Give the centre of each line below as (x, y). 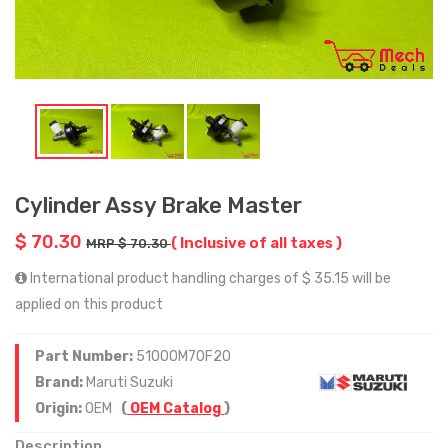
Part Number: (85, 356)
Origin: (60, 408)
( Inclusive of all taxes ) (256, 242)
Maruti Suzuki (129, 382)
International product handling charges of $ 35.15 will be (209, 278)
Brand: (60, 382)
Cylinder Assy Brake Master (158, 205)
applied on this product (89, 304)
